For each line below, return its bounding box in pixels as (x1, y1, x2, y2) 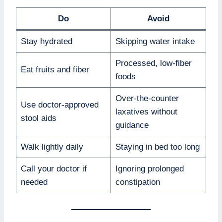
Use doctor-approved (20, 100, 99, 110)
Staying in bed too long (115, 142, 200, 152)
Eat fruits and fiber (20, 65, 89, 75)
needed (20, 177, 48, 187)
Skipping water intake (115, 37, 195, 47)
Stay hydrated (20, 37, 72, 47)
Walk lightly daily (20, 142, 83, 152)
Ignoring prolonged (115, 164, 184, 174)
